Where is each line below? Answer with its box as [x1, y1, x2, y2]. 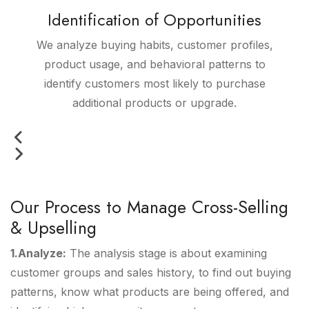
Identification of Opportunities [48, 8, 261, 32]
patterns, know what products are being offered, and [10, 285, 289, 299]
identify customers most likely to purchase [43, 77, 266, 91]
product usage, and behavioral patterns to [43, 57, 266, 72]
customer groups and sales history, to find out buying [10, 266, 291, 280]
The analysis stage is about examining [66, 246, 267, 261]
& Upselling [10, 215, 97, 241]
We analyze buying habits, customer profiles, [36, 38, 273, 52]
